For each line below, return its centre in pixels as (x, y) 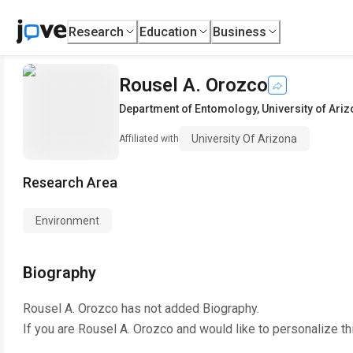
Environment (67, 221)
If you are (50, 329)
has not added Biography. (189, 308)
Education (169, 32)
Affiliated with (149, 139)
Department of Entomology (188, 109)
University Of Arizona (244, 139)
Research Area (70, 182)
